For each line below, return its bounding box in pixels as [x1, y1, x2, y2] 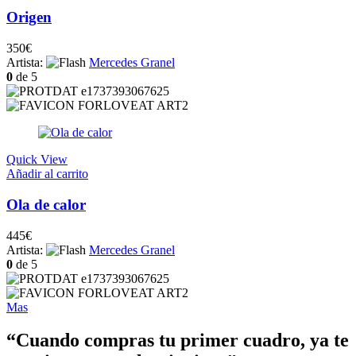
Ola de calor [6, 195, 86, 213]
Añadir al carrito [6, 167, 88, 181]
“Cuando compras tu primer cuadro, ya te [6, 330, 349, 351]
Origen [6, 9, 52, 26]
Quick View [6, 153, 68, 167]
